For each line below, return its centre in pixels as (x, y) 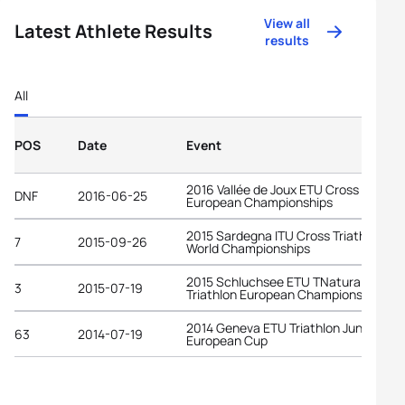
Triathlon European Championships (286, 294)
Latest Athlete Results (113, 31)
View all (287, 23)
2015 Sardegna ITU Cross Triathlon (285, 235)
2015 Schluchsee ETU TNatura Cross (292, 281)
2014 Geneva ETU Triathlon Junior (282, 327)
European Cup (227, 340)
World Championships (248, 248)
